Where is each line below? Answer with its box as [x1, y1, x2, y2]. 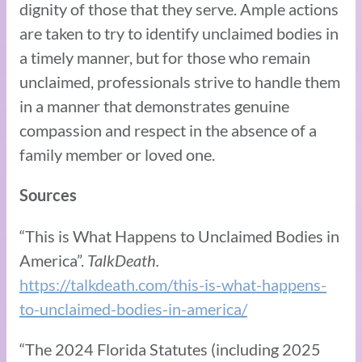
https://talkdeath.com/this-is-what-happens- [19, 274, 326, 294]
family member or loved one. [19, 144, 218, 164]
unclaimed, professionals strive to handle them [19, 71, 340, 91]
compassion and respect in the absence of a [19, 120, 317, 140]
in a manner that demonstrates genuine [19, 95, 289, 116]
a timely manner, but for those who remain [19, 47, 310, 67]
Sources [19, 185, 77, 204]
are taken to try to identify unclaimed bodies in [19, 23, 339, 43]
